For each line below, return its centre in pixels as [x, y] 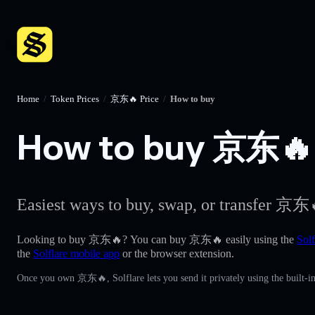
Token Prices [75, 99]
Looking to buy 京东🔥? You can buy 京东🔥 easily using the [157, 239]
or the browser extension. [177, 253]
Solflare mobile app [76, 253]
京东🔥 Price [135, 99]
